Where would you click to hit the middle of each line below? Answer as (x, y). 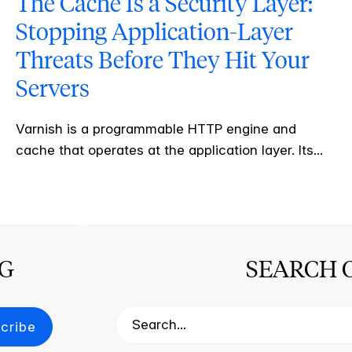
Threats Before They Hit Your (162, 60)
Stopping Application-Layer (154, 32)
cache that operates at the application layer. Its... (169, 150)
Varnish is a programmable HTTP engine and (156, 129)
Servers (52, 89)
